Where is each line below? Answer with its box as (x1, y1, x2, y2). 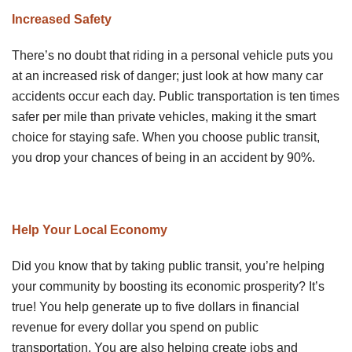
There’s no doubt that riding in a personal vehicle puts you (12, 48, 333, 62)
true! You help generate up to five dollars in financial (12, 299, 299, 313)
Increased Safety (12, 12, 112, 26)
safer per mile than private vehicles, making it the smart (12, 109, 316, 123)
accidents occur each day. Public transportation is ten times (12, 89, 339, 103)
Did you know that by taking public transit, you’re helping (12, 258, 324, 273)
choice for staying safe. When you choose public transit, (12, 130, 320, 144)
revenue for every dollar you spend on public (12, 320, 258, 334)
